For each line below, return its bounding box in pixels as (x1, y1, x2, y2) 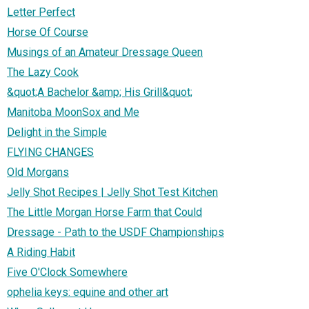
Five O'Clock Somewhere (7, 266, 128, 279)
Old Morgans (7, 166, 69, 179)
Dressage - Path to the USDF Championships (7, 226, 224, 239)
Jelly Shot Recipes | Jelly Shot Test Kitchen (7, 186, 218, 199)
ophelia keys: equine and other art (7, 286, 168, 299)
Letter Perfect (7, 6, 75, 19)
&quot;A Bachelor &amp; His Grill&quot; (7, 86, 192, 99)
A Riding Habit (7, 246, 75, 259)
